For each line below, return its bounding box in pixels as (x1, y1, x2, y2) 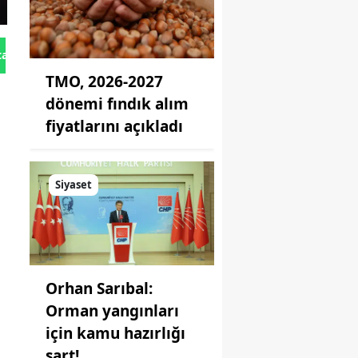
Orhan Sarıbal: (46, 277, 153, 299)
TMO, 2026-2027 (46, 71, 163, 93)
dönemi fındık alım (46, 93, 189, 115)
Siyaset (55, 177, 92, 193)
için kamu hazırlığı (46, 322, 185, 344)
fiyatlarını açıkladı (46, 116, 183, 137)
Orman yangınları (46, 300, 179, 321)
